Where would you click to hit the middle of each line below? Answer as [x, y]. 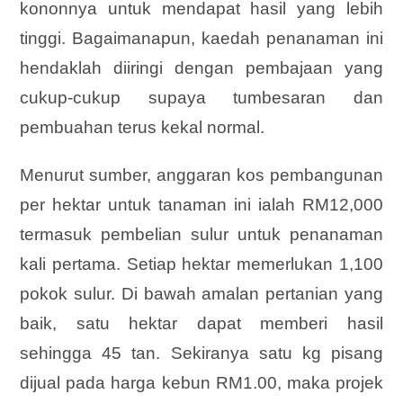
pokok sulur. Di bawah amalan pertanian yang [201, 293]
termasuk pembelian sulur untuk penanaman [201, 234]
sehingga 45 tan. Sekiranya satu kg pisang [201, 353]
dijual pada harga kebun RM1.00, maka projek [201, 382]
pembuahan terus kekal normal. [143, 127]
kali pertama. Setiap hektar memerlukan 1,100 [201, 264]
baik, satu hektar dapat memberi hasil [201, 323]
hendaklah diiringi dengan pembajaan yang [201, 67]
